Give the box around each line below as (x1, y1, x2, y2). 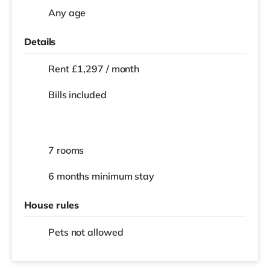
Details (24, 36, 56, 48)
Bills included (48, 89, 107, 101)
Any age (48, 7, 86, 19)
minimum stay (92, 170, 154, 183)
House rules (24, 199, 79, 212)
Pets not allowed (48, 226, 124, 239)
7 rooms (48, 144, 84, 157)
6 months (48, 170, 92, 183)
